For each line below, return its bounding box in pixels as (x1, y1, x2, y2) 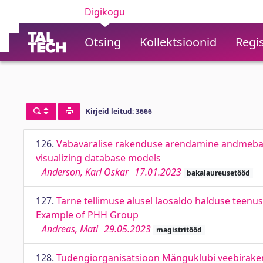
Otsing (85, 34, 121, 50)
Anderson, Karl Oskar (42, 166, 129, 178)
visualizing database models (36, 151, 161, 164)
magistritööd (156, 225, 202, 235)
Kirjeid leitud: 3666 (85, 106, 152, 117)
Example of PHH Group (36, 208, 139, 221)
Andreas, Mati (42, 222, 98, 235)
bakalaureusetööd (186, 168, 250, 178)
